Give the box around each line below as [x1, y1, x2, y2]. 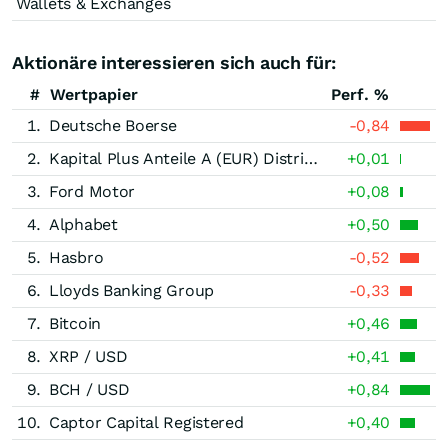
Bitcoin [49, 314, 101, 333]
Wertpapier [50, 85, 138, 104]
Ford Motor [49, 182, 135, 201]
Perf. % [331, 85, 389, 104]
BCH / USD [49, 380, 130, 399]
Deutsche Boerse [49, 116, 177, 135]
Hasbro [49, 248, 104, 267]
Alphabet [49, 215, 118, 234]
